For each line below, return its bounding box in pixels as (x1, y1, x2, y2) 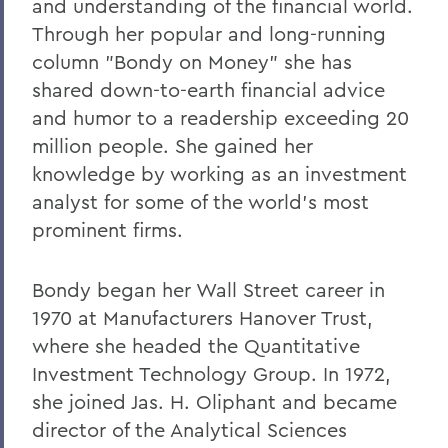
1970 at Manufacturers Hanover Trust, (32, 305, 373, 331)
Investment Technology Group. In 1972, (32, 361, 391, 387)
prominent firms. (32, 217, 183, 243)
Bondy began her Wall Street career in (32, 277, 385, 303)
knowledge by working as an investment (32, 161, 407, 187)
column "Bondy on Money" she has (32, 49, 352, 75)
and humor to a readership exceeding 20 (32, 105, 409, 131)
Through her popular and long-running (32, 21, 386, 47)
